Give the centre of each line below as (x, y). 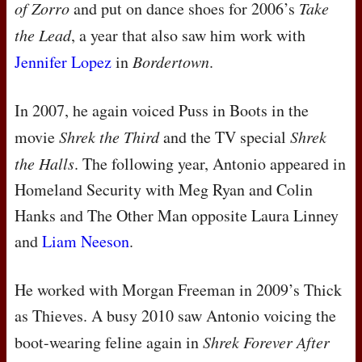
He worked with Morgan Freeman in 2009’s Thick (178, 290)
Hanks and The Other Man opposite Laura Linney (177, 216)
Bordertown (171, 62)
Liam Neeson (86, 242)
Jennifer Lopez (63, 62)
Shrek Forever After (266, 342)
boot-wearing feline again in (109, 343)
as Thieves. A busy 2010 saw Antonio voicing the (175, 316)
